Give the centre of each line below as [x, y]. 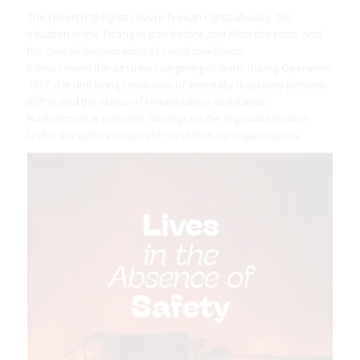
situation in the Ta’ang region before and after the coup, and [174, 33]
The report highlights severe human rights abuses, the [159, 16]
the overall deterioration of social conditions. [136, 50]
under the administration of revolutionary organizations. [164, 135]
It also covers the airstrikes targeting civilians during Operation [179, 67]
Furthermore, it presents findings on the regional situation [168, 118]
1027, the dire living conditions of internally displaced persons [177, 84]
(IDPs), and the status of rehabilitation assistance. [147, 101]
